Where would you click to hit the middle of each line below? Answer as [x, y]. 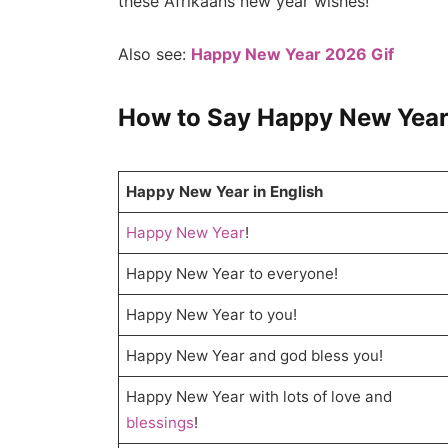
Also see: [154, 53]
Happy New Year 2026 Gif [292, 53]
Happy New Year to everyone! [232, 274]
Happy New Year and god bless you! [255, 356]
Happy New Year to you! [212, 315]
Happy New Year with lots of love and [259, 397]
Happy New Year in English [225, 192]
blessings [160, 423]
